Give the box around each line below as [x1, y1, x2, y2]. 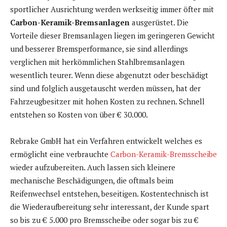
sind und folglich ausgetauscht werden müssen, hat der [10, 83, 201, 94]
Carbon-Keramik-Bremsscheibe [110, 149, 217, 160]
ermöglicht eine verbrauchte [10, 149, 110, 160]
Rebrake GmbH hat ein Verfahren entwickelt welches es [10, 136, 202, 146]
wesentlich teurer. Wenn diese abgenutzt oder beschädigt [10, 70, 208, 81]
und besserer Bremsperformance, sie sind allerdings [10, 44, 188, 54]
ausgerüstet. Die [130, 17, 188, 28]
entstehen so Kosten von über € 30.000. [10, 109, 148, 120]
